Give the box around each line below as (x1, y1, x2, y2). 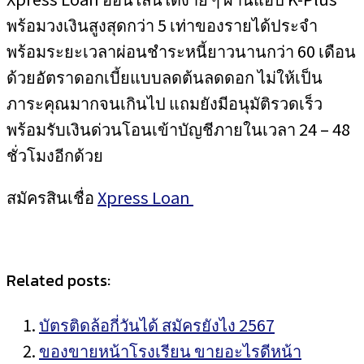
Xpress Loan (97, 185, 193, 209)
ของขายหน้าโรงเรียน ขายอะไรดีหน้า (39, 339, 301, 362)
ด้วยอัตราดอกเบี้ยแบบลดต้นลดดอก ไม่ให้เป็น (6, 65, 323, 89)
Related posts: (6, 268, 110, 292)
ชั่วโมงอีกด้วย (6, 143, 103, 167)
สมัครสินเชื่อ (6, 185, 97, 209)
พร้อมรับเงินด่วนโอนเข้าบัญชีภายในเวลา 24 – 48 (6, 117, 350, 141)
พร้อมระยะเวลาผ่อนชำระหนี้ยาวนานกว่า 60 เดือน (6, 39, 356, 63)
